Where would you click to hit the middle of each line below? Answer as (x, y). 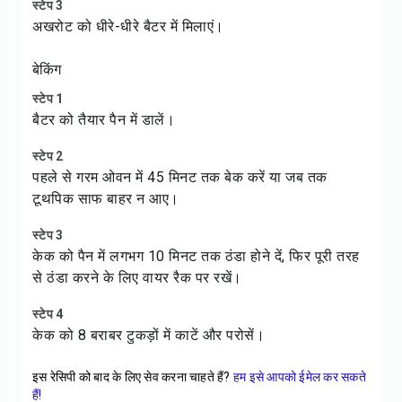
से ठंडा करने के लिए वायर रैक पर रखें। (137, 278)
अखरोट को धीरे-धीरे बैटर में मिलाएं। (128, 26)
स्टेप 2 (48, 156)
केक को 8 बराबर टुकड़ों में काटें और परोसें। (149, 335)
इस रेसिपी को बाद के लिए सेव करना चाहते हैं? (131, 377)
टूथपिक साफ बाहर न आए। (106, 199)
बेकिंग (47, 70)
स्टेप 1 (48, 99)
